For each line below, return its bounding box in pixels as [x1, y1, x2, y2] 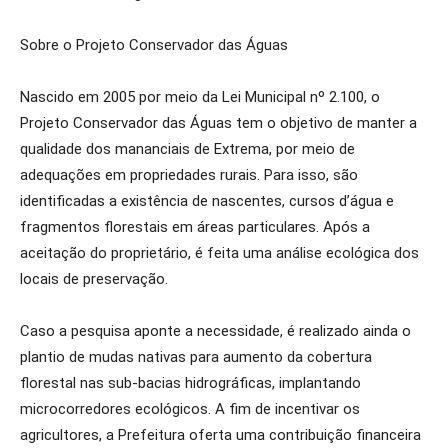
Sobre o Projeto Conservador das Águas [20, 36, 288, 54]
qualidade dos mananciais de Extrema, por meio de [20, 140, 355, 158]
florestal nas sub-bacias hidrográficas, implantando [20, 374, 361, 392]
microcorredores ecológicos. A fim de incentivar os [20, 400, 360, 418]
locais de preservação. [20, 270, 168, 288]
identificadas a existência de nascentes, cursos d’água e [20, 192, 394, 210]
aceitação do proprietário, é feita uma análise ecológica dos [20, 244, 419, 262]
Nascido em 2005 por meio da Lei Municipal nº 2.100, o [20, 88, 380, 106]
